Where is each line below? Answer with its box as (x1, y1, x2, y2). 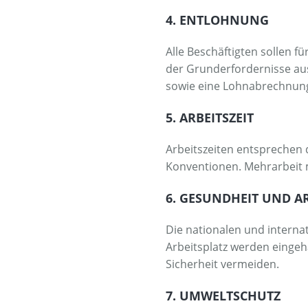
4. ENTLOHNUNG (166, 11, 269, 28)
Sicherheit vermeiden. (166, 256, 280, 272)
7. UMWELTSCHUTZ (166, 287, 281, 304)
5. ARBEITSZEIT (166, 109, 254, 126)
